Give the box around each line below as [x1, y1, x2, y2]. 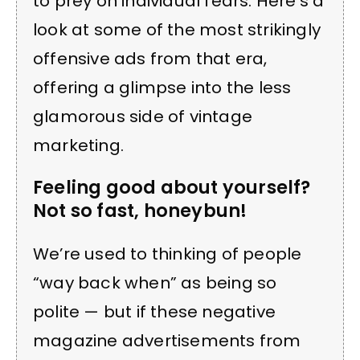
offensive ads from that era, [33, 47, 268, 71]
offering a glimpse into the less [33, 76, 292, 100]
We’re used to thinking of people [33, 242, 302, 265]
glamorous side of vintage [33, 105, 252, 129]
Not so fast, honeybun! [33, 198, 247, 224]
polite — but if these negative [33, 300, 276, 323]
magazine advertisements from [33, 329, 301, 352]
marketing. [33, 134, 124, 157]
